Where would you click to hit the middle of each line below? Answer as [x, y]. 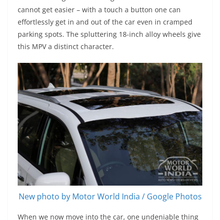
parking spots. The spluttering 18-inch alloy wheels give [109, 34]
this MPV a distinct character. [66, 46]
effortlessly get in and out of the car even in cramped [105, 22]
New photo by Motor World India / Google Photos [110, 197]
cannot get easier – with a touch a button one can [99, 9]
